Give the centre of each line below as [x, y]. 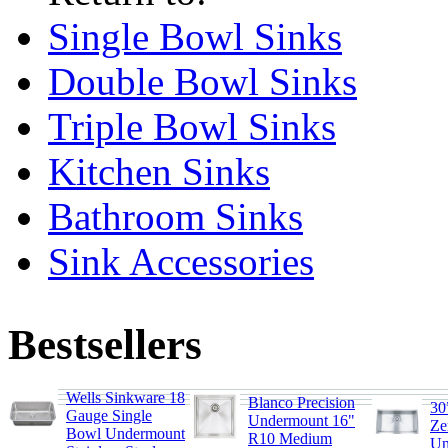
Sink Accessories [181, 262]
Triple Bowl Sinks [192, 127]
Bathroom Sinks [175, 217]
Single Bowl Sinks [195, 37]
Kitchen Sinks [159, 172]
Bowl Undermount [125, 434]
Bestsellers [105, 345]
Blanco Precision [301, 403]
